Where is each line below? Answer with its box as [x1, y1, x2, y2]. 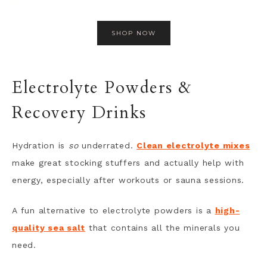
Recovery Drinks [12, 101, 147, 124]
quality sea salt [12, 223, 85, 232]
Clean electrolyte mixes [136, 141, 250, 150]
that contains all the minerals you [85, 223, 240, 232]
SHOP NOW [111, 29, 156, 37]
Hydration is [12, 141, 69, 150]
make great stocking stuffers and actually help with [12, 158, 244, 167]
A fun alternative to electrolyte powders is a [12, 206, 215, 215]
